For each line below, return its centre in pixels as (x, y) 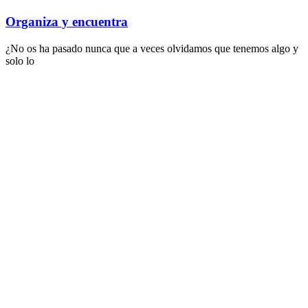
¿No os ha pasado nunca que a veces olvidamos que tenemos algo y (152, 48)
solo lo (20, 60)
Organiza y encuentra (67, 22)
